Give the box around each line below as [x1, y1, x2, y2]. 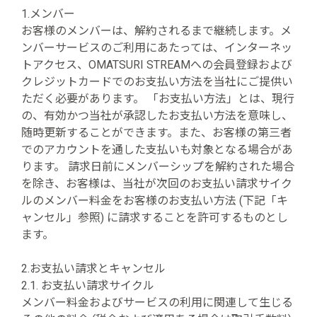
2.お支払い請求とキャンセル [21, 262, 166, 275]
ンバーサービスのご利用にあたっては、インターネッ [21, 41, 292, 54]
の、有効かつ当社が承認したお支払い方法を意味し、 [21, 109, 293, 122]
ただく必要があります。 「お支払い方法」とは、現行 [21, 92, 294, 105]
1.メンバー [21, 7, 75, 21]
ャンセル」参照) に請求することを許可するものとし [21, 211, 288, 224]
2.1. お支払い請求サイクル [21, 279, 154, 292]
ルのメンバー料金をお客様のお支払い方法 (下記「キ [21, 194, 288, 207]
